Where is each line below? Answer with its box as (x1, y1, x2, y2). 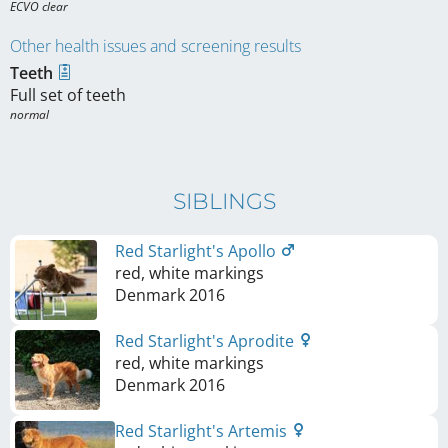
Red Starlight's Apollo (115, 240, 280, 263)
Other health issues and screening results (10, 35, 301, 58)
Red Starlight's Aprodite (115, 330, 298, 353)
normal (10, 106, 49, 124)
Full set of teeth (10, 84, 126, 107)
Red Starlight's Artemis (115, 420, 291, 443)
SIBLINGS (172, 188, 276, 216)
